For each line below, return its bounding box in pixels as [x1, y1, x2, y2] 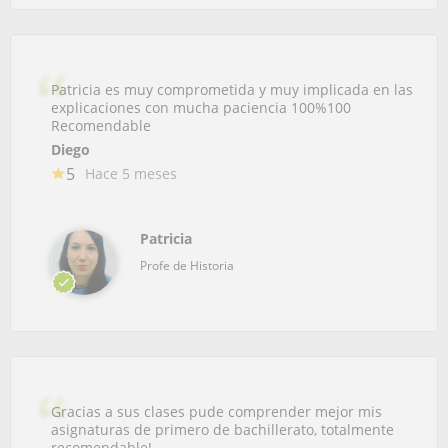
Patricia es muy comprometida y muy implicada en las [51, 79, 413, 99]
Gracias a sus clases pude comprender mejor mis [51, 401, 382, 421]
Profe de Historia [140, 256, 234, 274]
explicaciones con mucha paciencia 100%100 [51, 97, 351, 117]
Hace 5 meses [85, 163, 177, 183]
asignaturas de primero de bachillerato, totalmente [51, 419, 394, 439]
